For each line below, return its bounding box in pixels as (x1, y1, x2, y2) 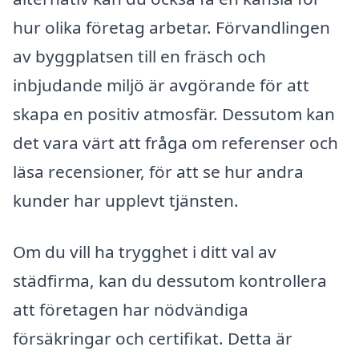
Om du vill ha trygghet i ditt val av (13, 240, 276, 263)
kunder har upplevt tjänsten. (13, 189, 239, 212)
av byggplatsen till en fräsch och (13, 45, 266, 68)
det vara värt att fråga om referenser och (13, 131, 338, 155)
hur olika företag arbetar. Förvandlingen (13, 16, 330, 39)
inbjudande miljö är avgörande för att (13, 74, 309, 97)
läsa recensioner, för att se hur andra (13, 160, 304, 184)
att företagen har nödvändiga (13, 297, 248, 321)
